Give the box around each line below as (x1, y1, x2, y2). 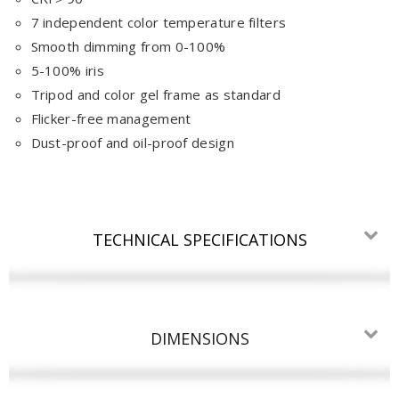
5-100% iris (30, 61, 104, 79)
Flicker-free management (30, 109, 191, 127)
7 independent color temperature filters (30, 12, 287, 31)
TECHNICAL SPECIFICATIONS (92, 228, 307, 250)
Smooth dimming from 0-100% (30, 37, 226, 55)
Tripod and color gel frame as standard (30, 85, 281, 103)
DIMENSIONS (150, 327, 249, 349)
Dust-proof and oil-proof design (30, 133, 234, 151)
